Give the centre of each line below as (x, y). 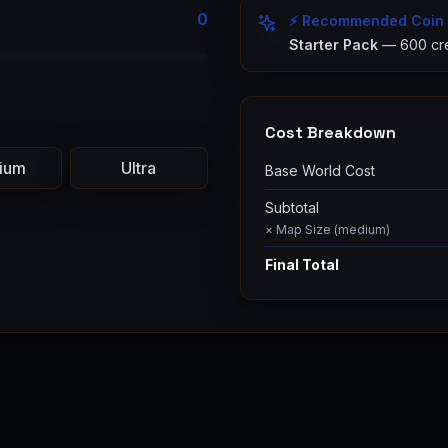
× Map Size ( (301, 229)
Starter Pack (333, 44)
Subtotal (292, 207)
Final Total (302, 264)
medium (362, 229)
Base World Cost (320, 170)
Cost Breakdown (330, 132)
